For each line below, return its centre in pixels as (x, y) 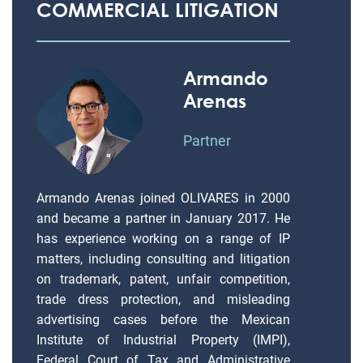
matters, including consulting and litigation (163, 259)
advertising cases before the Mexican (163, 320)
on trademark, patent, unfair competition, (163, 279)
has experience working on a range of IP (163, 239)
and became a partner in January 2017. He (163, 218)
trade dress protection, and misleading (163, 299)
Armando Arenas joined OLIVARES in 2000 (163, 198)
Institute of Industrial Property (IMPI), (163, 340)
